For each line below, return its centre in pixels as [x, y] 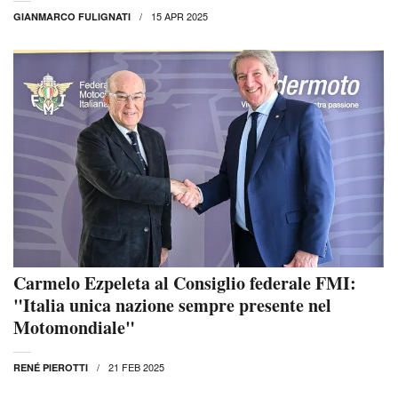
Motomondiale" [74, 328]
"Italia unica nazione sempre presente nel [172, 306]
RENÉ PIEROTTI [51, 368]
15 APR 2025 [179, 16]
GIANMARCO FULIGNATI [72, 17]
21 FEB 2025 [136, 367]
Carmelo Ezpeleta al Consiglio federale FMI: [185, 283]
